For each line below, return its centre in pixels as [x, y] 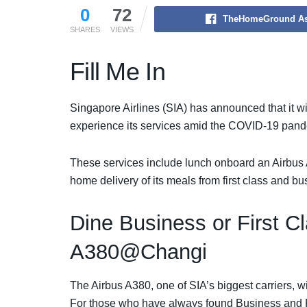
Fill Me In [118, 71]
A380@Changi [138, 251]
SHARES [85, 29]
